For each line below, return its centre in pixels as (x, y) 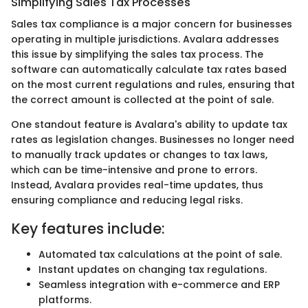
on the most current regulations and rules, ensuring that (153, 84)
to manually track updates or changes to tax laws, (139, 154)
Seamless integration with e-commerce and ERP (159, 285)
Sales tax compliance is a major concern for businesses (152, 24)
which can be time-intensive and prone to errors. (134, 169)
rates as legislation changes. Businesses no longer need (153, 139)
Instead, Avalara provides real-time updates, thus (137, 185)
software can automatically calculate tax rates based (149, 69)
